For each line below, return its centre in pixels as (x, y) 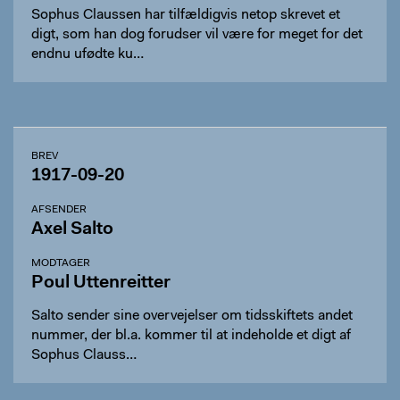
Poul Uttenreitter (101, 283)
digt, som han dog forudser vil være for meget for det (197, 35)
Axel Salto (72, 229)
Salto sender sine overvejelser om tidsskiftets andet (192, 316)
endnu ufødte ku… (87, 54)
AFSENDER (59, 210)
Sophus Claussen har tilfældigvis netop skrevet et (186, 15)
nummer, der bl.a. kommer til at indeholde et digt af (191, 336)
